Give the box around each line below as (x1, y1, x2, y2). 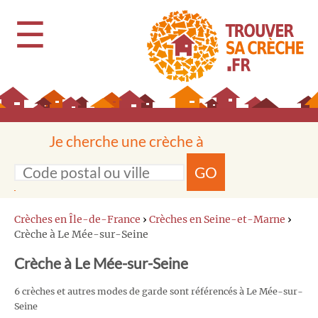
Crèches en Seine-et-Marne (149, 213, 285, 226)
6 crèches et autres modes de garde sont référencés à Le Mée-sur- (14, 286, 303, 297)
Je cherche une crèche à (49, 132, 204, 150)
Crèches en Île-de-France (14, 213, 141, 226)
